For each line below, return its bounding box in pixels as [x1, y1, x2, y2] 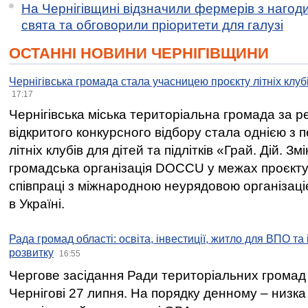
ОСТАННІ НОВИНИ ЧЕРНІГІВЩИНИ [9, 45, 269, 62]
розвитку [9, 247, 54, 258]
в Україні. [9, 197, 65, 211]
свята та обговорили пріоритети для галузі [21, 18, 283, 32]
